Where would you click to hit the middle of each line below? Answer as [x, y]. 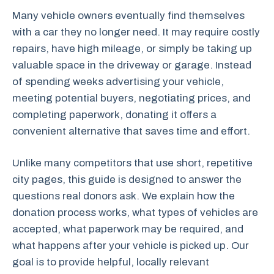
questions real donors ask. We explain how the [124, 196]
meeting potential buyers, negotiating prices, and [131, 98]
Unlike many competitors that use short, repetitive [132, 163]
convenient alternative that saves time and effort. [131, 131]
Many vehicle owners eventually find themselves [128, 15]
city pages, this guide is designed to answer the [127, 180]
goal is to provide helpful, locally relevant [111, 262]
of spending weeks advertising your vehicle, [118, 81]
